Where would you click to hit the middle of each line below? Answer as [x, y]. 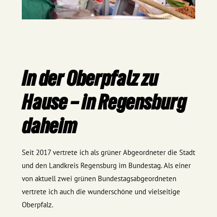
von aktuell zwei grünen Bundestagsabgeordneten [99, 179]
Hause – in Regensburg [104, 102]
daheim [49, 126]
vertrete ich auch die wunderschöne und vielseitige [101, 192]
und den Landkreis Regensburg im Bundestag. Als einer [106, 166]
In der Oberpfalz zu [90, 78]
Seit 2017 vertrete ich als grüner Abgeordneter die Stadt [108, 153]
